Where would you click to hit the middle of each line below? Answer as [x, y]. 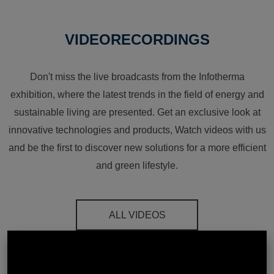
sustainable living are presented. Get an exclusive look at [137, 113]
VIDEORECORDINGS [137, 40]
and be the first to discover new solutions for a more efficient [137, 148]
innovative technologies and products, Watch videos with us [137, 130]
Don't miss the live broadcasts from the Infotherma [137, 77]
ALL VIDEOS [137, 215]
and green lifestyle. [137, 166]
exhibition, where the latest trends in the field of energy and [137, 95]
